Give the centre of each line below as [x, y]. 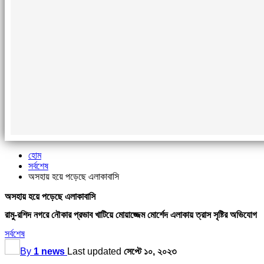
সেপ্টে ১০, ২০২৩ [150, 251]
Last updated [95, 251]
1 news [49, 251]
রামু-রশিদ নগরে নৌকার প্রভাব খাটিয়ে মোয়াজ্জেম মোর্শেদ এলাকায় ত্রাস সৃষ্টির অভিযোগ [131, 215]
